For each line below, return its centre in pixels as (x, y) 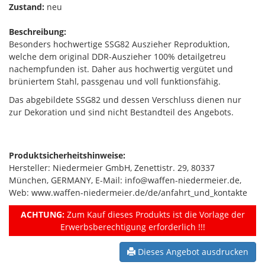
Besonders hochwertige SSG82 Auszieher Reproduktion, (119, 44)
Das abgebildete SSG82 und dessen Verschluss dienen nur (125, 99)
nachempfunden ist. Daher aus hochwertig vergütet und (121, 69)
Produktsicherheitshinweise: (67, 155)
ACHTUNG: (42, 214)
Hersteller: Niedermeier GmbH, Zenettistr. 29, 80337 (112, 167)
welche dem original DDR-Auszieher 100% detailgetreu (117, 56)
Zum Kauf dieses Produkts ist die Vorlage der (154, 214)
